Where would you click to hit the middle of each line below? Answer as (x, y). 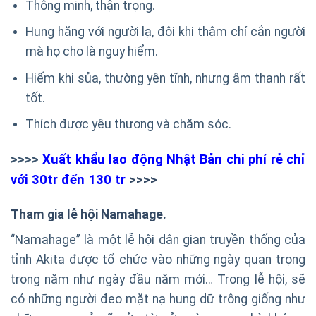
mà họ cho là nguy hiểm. (91, 52)
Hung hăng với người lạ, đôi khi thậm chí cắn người (165, 32)
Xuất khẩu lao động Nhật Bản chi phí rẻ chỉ (172, 159)
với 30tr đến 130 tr (68, 180)
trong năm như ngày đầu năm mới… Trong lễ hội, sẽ (158, 280)
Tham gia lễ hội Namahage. (90, 215)
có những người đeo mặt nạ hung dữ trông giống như (158, 299)
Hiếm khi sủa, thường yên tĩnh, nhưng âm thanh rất (165, 78)
